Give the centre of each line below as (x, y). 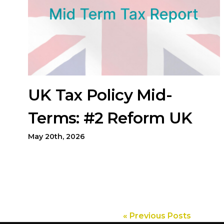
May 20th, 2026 (56, 136)
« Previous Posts (157, 216)
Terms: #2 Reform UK (110, 118)
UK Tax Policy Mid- (100, 95)
